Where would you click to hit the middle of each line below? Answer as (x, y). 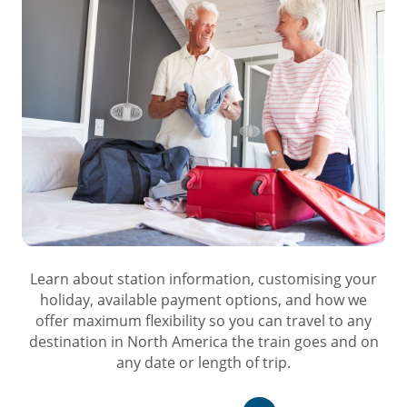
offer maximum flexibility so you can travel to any (203, 321)
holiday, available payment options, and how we (203, 300)
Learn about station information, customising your (203, 279)
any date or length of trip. (203, 362)
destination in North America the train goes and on (203, 342)
